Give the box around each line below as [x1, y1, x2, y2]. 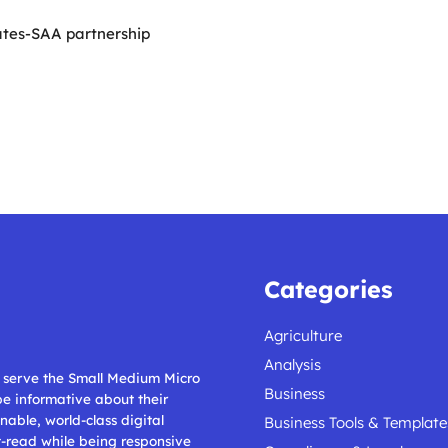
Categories [264, 274, 393, 304]
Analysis [264, 354, 321, 374]
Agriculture [264, 325, 342, 345]
